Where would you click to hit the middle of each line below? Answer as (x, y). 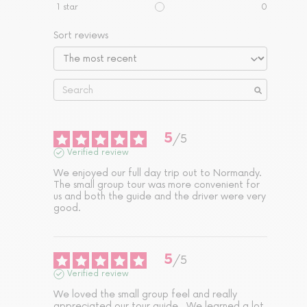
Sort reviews (81, 36)
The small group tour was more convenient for (157, 185)
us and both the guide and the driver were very (160, 197)
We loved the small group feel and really (145, 295)
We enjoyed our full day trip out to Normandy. (158, 173)
